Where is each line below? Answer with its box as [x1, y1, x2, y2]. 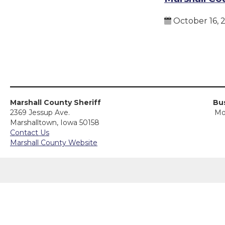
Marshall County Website [10, 138, 97, 147]
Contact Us [10, 128, 49, 137]
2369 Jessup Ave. [10, 108, 70, 117]
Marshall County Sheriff [10, 98, 101, 107]
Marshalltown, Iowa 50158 [10, 118, 99, 127]
